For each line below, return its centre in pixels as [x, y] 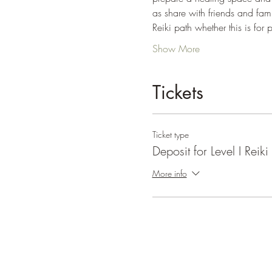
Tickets [178, 92]
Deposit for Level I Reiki [210, 151]
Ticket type [170, 134]
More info [169, 173]
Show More [176, 49]
